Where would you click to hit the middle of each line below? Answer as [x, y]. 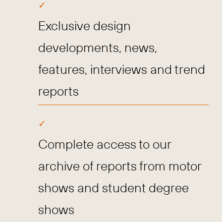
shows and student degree [114, 188]
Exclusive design [85, 25]
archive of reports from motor [120, 166]
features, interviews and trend [122, 69]
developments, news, [98, 47]
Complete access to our [105, 144]
